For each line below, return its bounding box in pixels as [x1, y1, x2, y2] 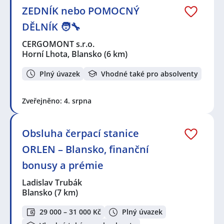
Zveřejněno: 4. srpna [22, 95, 91, 105]
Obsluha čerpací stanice [22, 126, 139, 140]
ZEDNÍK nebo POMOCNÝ [22, 4, 139, 18]
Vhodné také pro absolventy [101, 68, 198, 78]
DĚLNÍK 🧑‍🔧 [22, 20, 80, 34]
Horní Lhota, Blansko [22, 48, 102, 60]
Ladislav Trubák [22, 176, 83, 188]
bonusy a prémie [22, 158, 103, 172]
